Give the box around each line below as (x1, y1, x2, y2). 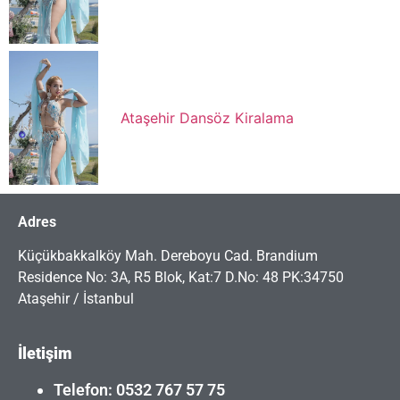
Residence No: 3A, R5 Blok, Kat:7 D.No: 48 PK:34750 (18, 269, 344, 287)
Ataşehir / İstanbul (18, 290, 134, 308)
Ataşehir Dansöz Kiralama (121, 108, 294, 127)
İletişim (18, 343, 72, 362)
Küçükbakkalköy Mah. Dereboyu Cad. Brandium (18, 247, 318, 265)
